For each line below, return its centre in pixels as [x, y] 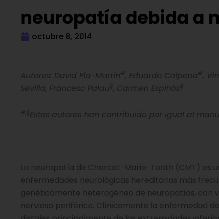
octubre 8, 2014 [62, 36]
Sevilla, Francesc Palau [65, 88]
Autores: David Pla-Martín [70, 76]
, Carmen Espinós [146, 88]
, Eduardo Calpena [162, 76]
